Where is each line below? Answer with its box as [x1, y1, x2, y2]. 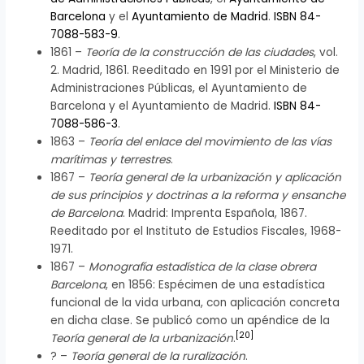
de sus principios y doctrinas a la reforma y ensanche [50, 188, 346, 204]
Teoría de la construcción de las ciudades [85, 45, 314, 61]
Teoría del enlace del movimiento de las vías [89, 134, 332, 150]
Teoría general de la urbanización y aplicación [89, 170, 342, 186]
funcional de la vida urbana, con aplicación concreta [50, 295, 340, 311]
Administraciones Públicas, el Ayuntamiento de [50, 80, 308, 97]
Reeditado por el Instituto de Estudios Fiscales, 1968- [50, 223, 342, 240]
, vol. [314, 45, 339, 61]
